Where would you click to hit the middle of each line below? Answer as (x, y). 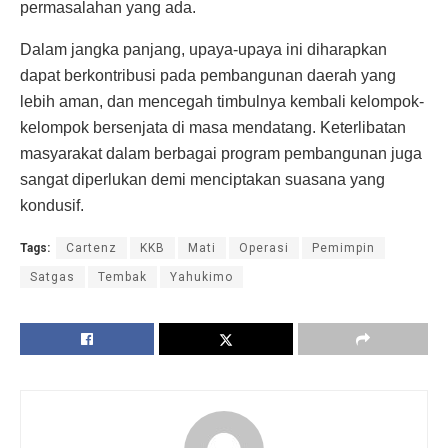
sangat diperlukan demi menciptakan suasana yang (202, 180)
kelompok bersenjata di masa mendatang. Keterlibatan (213, 128)
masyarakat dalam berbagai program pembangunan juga (221, 154)
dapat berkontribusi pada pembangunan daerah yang (208, 76)
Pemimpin (343, 248)
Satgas (52, 277)
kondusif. (52, 206)
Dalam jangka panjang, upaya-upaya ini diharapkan (203, 50)
